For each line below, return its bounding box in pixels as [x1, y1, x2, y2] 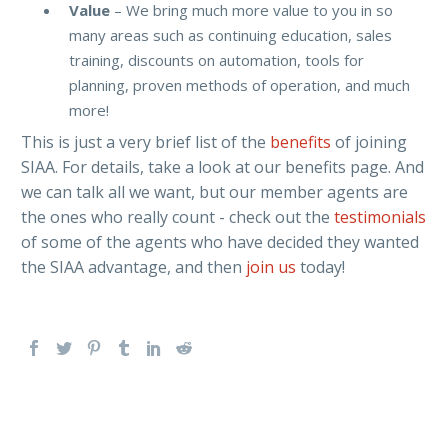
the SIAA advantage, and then [21, 255, 246, 278]
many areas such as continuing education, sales [69, 24, 392, 45]
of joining [335, 130, 407, 153]
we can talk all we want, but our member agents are [21, 180, 408, 203]
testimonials [334, 205, 426, 228]
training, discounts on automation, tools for [69, 49, 364, 70]
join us [246, 255, 296, 278]
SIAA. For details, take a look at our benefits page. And [21, 155, 424, 178]
